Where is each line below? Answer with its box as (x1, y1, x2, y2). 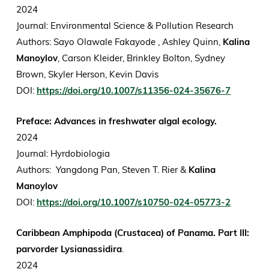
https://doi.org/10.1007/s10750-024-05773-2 (36, 196, 231, 208)
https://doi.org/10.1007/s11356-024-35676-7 (36, 85, 231, 97)
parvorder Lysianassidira (16, 243, 122, 255)
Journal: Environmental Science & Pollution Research (16, 20, 236, 32)
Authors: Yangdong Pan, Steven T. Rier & (16, 164, 189, 176)
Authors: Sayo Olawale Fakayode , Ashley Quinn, (16, 36, 223, 48)
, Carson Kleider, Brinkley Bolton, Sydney (57, 52, 225, 64)
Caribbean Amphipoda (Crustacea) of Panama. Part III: (16, 227, 249, 239)
